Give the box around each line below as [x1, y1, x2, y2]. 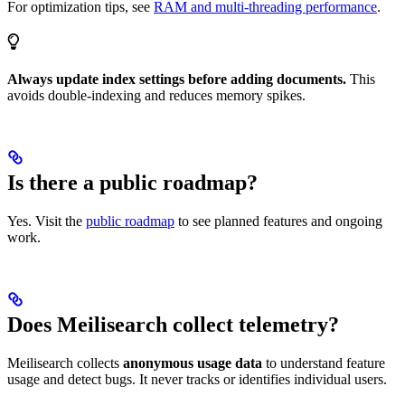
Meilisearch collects [7, 354, 123, 371]
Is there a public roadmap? [7, 170, 258, 194]
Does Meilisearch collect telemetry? [7, 312, 339, 336]
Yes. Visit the [7, 212, 86, 229]
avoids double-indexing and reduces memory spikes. [7, 87, 306, 103]
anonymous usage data [123, 354, 262, 371]
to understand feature [262, 354, 385, 371]
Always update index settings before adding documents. [7, 71, 346, 87]
